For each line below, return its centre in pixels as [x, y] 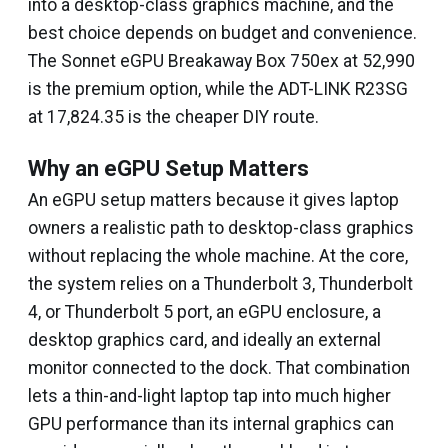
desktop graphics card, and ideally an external [204, 340]
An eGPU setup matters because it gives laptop [213, 200]
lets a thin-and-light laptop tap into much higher [209, 396]
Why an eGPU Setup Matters [168, 168]
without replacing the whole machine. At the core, [218, 256]
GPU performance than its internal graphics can [211, 424]
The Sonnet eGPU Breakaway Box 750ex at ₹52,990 [221, 61]
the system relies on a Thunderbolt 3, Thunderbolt [220, 284]
